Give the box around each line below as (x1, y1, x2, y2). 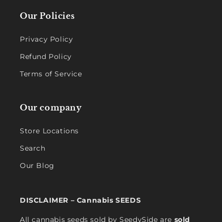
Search (20, 144, 46, 153)
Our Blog (20, 161, 55, 170)
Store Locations (20, 126, 79, 136)
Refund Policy (20, 52, 72, 61)
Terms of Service (20, 69, 82, 79)
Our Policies (20, 11, 75, 21)
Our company (20, 103, 82, 113)
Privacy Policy (20, 35, 73, 44)
